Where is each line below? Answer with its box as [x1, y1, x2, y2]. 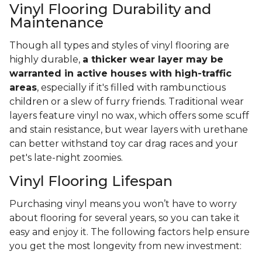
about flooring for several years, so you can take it [9, 212, 240, 224]
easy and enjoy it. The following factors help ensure [9, 226, 250, 238]
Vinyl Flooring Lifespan [9, 173, 173, 190]
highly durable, [9, 54, 82, 65]
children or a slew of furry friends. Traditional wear [9, 96, 244, 108]
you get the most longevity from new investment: [9, 240, 242, 252]
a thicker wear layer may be [82, 54, 223, 65]
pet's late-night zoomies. [9, 152, 125, 164]
